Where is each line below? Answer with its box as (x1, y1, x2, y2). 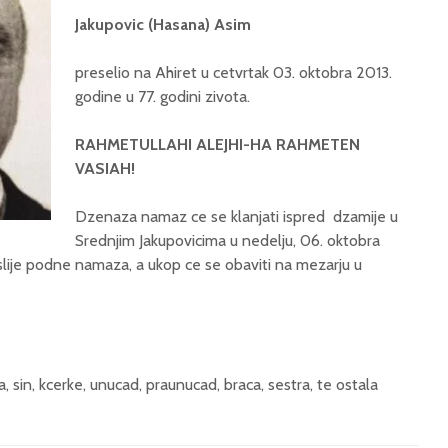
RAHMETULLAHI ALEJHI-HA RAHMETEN (75, 135, 360, 155)
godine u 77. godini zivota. (75, 87, 250, 107)
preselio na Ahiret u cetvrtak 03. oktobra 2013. (75, 63, 392, 83)
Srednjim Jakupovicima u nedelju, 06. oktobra (75, 231, 380, 251)
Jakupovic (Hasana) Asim (75, 15, 251, 35)
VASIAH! (75, 159, 135, 179)
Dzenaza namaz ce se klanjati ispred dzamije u (75, 207, 398, 227)
